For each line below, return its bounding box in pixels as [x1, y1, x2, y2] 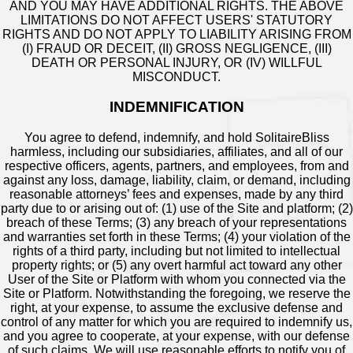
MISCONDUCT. [132, 69, 221, 84]
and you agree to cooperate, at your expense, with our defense [3, 329, 350, 344]
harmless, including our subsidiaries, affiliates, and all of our [10, 145, 343, 159]
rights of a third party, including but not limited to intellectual [13, 244, 340, 258]
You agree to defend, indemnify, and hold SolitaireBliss [24, 131, 329, 145]
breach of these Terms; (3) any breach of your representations [6, 216, 347, 230]
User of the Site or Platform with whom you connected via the [7, 273, 346, 287]
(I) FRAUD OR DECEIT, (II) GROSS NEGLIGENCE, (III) [21, 41, 332, 55]
